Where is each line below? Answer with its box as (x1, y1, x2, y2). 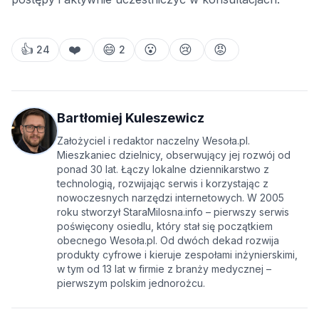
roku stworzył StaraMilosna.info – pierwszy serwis (57, 206, 289, 219)
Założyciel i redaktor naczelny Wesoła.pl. (57, 135, 250, 147)
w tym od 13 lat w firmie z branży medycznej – (57, 263, 271, 276)
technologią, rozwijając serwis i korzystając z (57, 177, 268, 190)
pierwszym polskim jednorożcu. (57, 277, 205, 290)
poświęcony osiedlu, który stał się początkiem (57, 220, 273, 233)
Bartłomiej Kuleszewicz (57, 110, 204, 126)
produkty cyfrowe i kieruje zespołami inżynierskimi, (57, 249, 298, 261)
